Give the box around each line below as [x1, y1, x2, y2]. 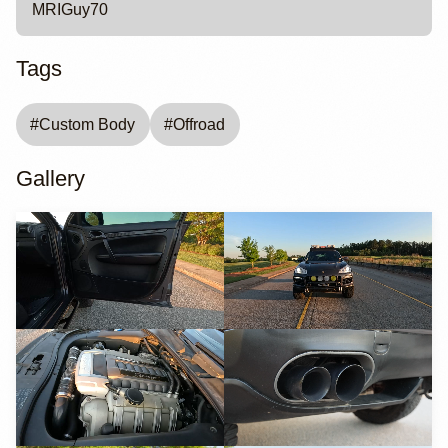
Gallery [16, 165, 85, 191]
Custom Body [39, 116, 136, 134]
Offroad [173, 116, 226, 134]
